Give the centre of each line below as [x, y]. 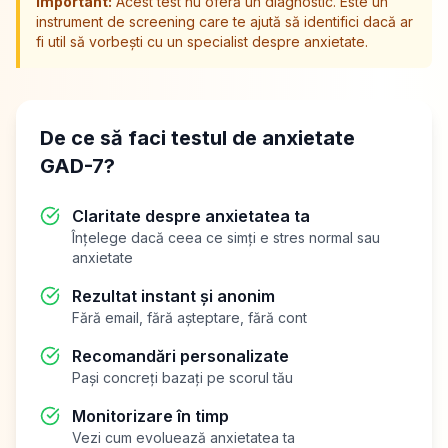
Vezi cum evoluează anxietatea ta [183, 437]
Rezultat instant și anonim [173, 296]
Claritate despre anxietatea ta [191, 216]
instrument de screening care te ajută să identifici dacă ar [224, 21]
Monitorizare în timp [150, 416]
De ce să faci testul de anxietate [197, 138]
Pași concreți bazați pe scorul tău [182, 377]
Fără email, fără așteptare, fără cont [189, 317]
